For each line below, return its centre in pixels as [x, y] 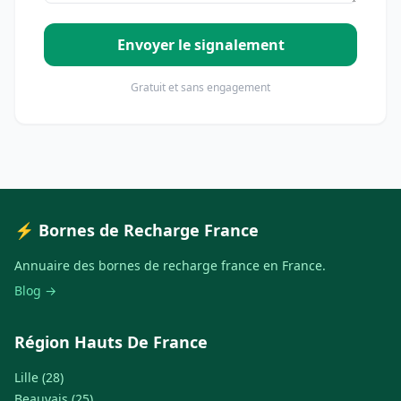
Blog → [35, 290]
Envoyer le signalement [200, 45]
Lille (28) [39, 377]
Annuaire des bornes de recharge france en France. [170, 265]
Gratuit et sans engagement [200, 87]
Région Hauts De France [111, 342]
